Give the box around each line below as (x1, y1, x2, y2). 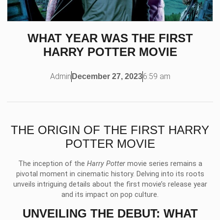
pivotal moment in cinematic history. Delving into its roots (16, 169, 204, 178)
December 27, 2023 (71, 72, 142, 81)
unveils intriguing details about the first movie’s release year (13, 180, 207, 189)
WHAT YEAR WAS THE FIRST (27, 31, 193, 45)
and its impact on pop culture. (61, 190, 159, 199)
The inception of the (18, 159, 87, 168)
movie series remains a (125, 159, 202, 168)
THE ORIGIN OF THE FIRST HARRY (11, 123, 209, 137)
